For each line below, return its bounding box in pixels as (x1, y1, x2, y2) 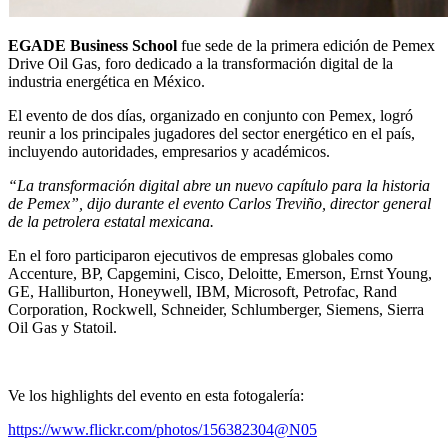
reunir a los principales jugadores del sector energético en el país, (8, 125, 415, 143)
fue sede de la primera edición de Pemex (177, 37, 435, 55)
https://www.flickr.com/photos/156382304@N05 (8, 421, 317, 439)
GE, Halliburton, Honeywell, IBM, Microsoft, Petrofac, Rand (8, 283, 397, 301)
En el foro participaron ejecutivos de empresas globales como (8, 247, 393, 265)
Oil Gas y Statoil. (8, 319, 117, 337)
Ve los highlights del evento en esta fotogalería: (8, 387, 304, 405)
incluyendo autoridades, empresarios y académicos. (8, 143, 330, 161)
